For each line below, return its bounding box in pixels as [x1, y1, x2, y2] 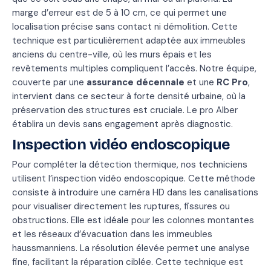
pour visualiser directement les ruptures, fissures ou [12, 200, 230, 212]
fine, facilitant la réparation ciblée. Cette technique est [12, 256, 243, 268]
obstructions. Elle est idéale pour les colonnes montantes [12, 214, 254, 226]
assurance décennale [87, 76, 184, 88]
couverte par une [12, 76, 87, 88]
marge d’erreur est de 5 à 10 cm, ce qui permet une [12, 7, 227, 19]
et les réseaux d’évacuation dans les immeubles [12, 228, 212, 240]
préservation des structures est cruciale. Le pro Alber [12, 104, 238, 116]
